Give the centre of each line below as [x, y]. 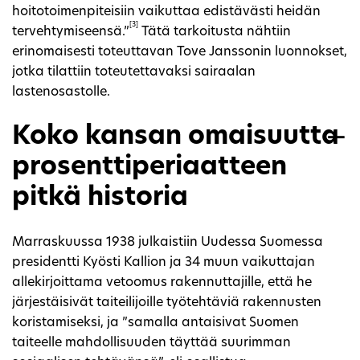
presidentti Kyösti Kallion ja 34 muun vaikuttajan [164, 262]
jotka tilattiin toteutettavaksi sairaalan [134, 72]
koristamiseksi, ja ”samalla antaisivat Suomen [155, 323]
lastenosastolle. [61, 92]
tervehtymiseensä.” [71, 32]
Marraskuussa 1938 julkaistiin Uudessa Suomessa [168, 242]
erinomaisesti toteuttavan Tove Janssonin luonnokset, [180, 52]
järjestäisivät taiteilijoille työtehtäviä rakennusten [167, 303]
